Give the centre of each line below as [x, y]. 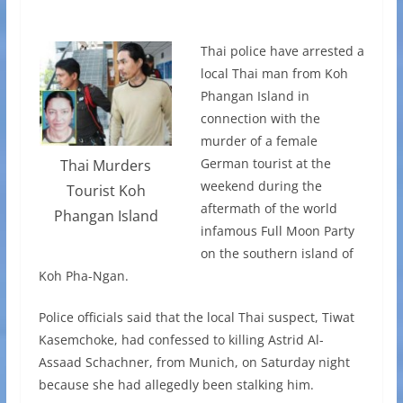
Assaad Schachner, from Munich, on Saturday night [194, 363]
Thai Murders [106, 165]
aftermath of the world [269, 209]
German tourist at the [265, 164]
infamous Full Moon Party [277, 231]
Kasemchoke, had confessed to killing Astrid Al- [181, 340]
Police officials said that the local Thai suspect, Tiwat [196, 318]
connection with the [260, 119]
